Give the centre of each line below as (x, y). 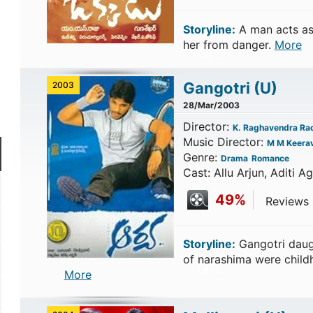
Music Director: (225, 142)
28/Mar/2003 (211, 105)
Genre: (202, 157)
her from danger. (228, 45)
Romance (270, 158)
